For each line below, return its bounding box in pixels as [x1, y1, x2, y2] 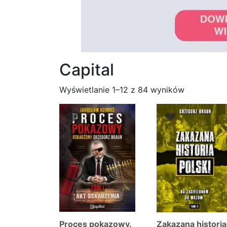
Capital [59, 60, 114, 80]
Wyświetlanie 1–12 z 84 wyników [59, 85, 184, 95]
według [184, 96, 212, 107]
